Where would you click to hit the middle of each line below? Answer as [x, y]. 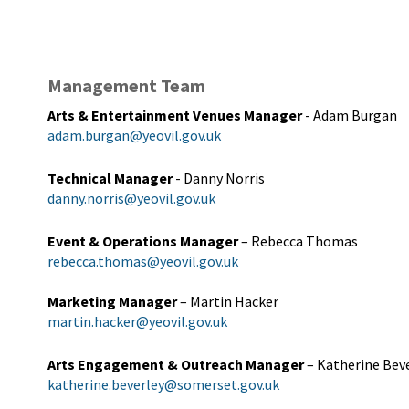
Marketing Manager [112, 301]
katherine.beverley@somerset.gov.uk [163, 384]
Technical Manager [110, 178]
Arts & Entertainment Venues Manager [175, 115]
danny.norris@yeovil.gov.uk [131, 198]
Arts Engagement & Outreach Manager [176, 364]
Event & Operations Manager [143, 241]
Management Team [126, 85]
